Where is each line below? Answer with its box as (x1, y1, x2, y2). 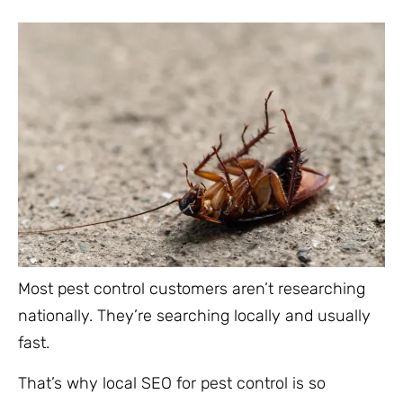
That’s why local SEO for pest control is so (18, 372, 326, 393)
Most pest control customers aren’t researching (18, 279, 365, 300)
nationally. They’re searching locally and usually (18, 306, 371, 327)
